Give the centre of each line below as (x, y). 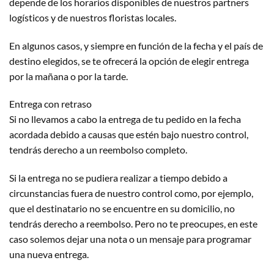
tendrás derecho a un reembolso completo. (98, 150)
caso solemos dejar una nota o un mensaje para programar (130, 239)
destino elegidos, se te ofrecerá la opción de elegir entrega (129, 61)
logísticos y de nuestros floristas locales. (93, 17)
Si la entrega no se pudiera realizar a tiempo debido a (118, 178)
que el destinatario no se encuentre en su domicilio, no (122, 209)
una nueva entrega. (49, 254)
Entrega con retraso (50, 104)
